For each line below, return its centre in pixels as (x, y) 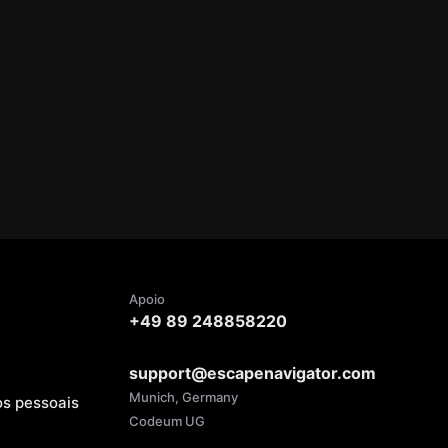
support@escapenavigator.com (252, 373)
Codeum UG (166, 421)
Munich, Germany (183, 397)
